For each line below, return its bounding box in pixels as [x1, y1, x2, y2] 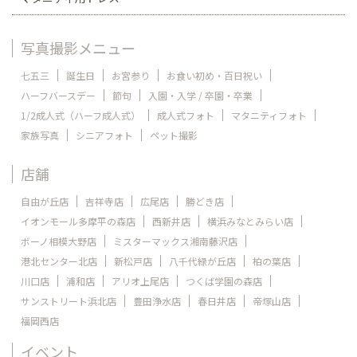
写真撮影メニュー [21, 37, 135, 58]
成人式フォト [157, 108, 214, 122]
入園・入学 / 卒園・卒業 [148, 88, 253, 102]
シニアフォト [76, 127, 133, 142]
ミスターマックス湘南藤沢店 [113, 233, 237, 248]
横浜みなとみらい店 [207, 214, 293, 228]
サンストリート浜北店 [21, 293, 116, 308]
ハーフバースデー [21, 88, 96, 102]
